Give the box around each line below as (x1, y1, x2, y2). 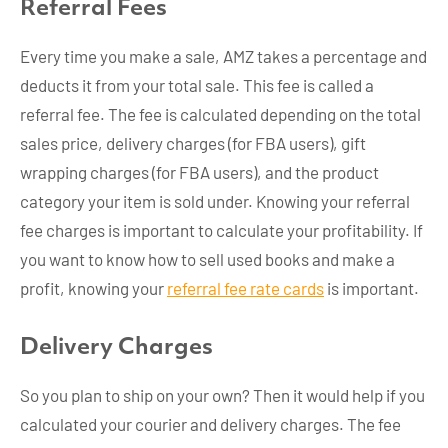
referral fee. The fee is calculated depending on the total (20, 104, 421, 125)
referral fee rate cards (167, 278, 324, 299)
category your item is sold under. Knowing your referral (20, 191, 410, 212)
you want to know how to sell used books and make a (20, 249, 395, 270)
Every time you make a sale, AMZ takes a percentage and (20, 46, 427, 67)
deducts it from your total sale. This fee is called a (20, 75, 374, 96)
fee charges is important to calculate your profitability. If (20, 220, 423, 241)
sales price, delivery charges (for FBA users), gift (20, 133, 366, 154)
